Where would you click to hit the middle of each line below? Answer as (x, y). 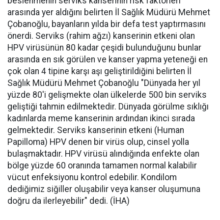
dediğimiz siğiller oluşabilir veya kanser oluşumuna (104, 189)
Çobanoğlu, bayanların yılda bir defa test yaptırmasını (107, 24)
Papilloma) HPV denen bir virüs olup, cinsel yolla (98, 142)
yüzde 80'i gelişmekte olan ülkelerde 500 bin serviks (107, 95)
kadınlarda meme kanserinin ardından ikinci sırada (101, 118)
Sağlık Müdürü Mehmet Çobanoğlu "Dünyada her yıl (104, 83)
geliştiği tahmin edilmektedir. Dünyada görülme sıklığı (108, 107)
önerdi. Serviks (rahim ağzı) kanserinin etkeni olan (101, 36)
